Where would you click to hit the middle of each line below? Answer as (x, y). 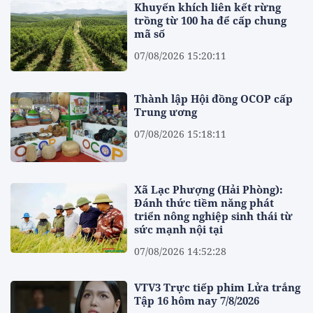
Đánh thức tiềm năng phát (204, 203)
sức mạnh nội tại (179, 230)
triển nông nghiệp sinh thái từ (214, 216)
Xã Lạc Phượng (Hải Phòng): (209, 190)
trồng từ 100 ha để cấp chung (211, 21)
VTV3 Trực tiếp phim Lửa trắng (218, 287)
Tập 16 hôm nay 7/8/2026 (197, 301)
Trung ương (166, 111)
